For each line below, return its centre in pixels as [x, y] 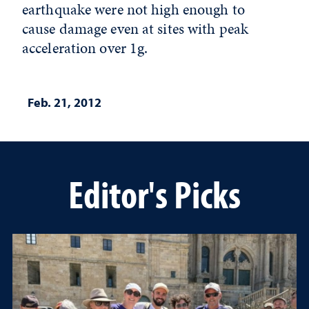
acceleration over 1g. [85, 48]
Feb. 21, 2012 [64, 102]
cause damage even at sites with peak [136, 29]
